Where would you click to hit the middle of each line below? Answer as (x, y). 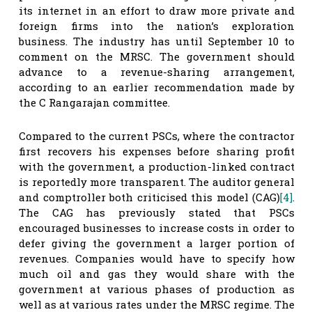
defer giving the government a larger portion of (157, 243)
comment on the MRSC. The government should (157, 56)
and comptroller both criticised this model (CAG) (149, 197)
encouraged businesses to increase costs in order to (157, 227)
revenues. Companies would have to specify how (157, 258)
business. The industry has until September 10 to (157, 41)
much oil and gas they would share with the (157, 273)
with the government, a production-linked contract (157, 166)
